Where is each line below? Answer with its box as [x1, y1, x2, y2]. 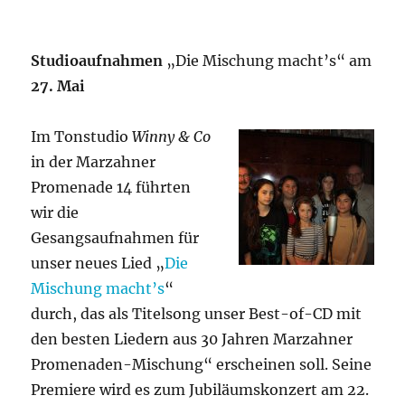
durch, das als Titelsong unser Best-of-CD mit [31, 304, 363, 323]
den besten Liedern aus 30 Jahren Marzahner [31, 329, 353, 348]
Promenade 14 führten [31, 177, 192, 196]
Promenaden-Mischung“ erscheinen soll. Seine [31, 354, 372, 373]
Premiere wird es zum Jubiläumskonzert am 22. [31, 380, 370, 399]
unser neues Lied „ [31, 253, 165, 272]
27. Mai [31, 76, 86, 95]
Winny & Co [132, 127, 212, 146]
